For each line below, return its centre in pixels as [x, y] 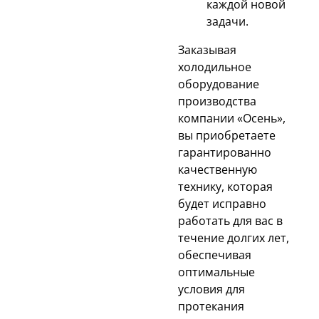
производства [217, 101]
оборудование [219, 84]
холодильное [215, 67]
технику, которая [225, 186]
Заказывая [207, 49]
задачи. [228, 21]
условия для [211, 289]
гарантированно [225, 152]
